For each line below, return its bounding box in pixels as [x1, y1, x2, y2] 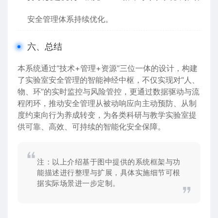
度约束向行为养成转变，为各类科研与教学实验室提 [18, 110, 197, 120]
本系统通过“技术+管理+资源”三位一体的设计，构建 [18, 63, 198, 73]
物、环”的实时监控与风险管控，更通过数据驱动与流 [18, 87, 200, 96]
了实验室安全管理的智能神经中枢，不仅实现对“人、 [18, 75, 200, 85]
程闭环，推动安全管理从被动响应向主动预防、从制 [18, 98, 197, 108]
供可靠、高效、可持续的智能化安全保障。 [18, 122, 165, 131]
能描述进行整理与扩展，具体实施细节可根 [37, 168, 181, 177]
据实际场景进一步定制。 [37, 179, 120, 188]
